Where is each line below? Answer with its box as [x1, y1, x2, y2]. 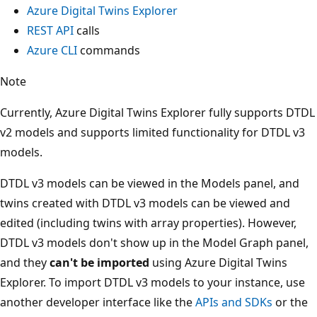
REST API [27, 22, 74, 38]
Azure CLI [27, 42, 77, 58]
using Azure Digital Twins [149, 254, 287, 270]
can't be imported [50, 254, 149, 270]
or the [272, 294, 308, 310]
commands [77, 42, 140, 58]
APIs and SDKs [195, 294, 272, 310]
